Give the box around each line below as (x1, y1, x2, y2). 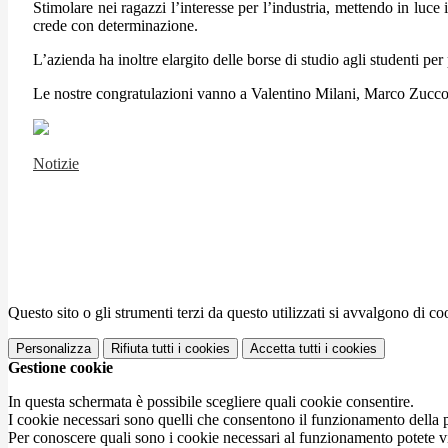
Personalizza (16, 340, 91, 356)
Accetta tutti (250, 340, 321, 356)
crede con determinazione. (33, 16, 198, 34)
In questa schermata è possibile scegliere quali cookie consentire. (8, 392, 414, 410)
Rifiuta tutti (111, 340, 174, 356)
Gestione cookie (8, 358, 113, 376)
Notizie (33, 154, 79, 172)
